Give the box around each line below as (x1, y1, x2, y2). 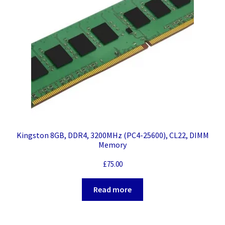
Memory (98, 140, 127, 150)
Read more (93, 184, 132, 195)
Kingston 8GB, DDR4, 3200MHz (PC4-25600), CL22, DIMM (16, 130, 209, 141)
